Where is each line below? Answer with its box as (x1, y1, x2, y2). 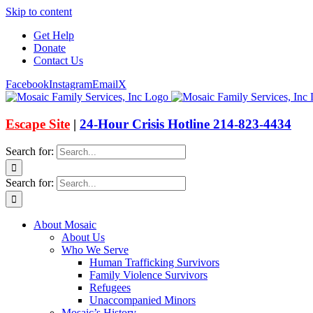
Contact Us (34, 54, 83, 66)
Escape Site (6, 116, 70, 131)
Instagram (49, 78, 92, 90)
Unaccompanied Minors (89, 294, 196, 307)
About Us (61, 231, 105, 244)
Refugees (89, 282, 131, 294)
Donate (34, 42, 66, 54)
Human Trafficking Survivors (89, 256, 219, 269)
